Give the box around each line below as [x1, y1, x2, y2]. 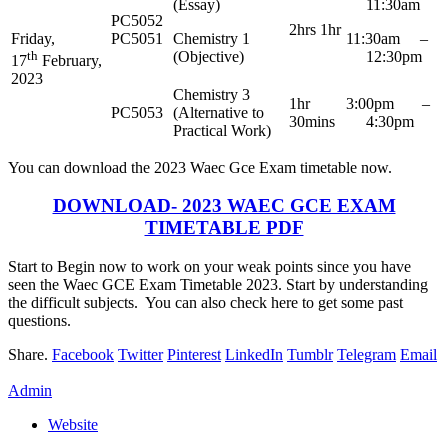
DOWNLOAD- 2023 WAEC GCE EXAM [52, 195, 396, 217]
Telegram [337, 346, 396, 364]
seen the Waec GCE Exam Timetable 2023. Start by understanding [8, 276, 428, 294]
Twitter [118, 346, 163, 364]
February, [38, 52, 102, 70]
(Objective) [173, 47, 244, 65]
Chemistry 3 [173, 85, 250, 103]
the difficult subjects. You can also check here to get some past [8, 294, 403, 312]
